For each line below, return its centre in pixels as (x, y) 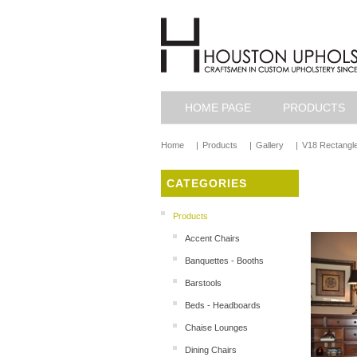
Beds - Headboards (223, 305)
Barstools (203, 283)
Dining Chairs (211, 350)
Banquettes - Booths (224, 261)
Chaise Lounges (216, 328)
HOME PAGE (218, 108)
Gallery (270, 145)
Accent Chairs (212, 238)
